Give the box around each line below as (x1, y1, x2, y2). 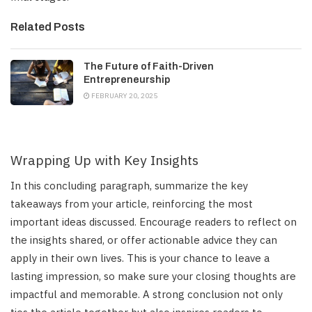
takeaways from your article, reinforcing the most (10, 196, 253, 210)
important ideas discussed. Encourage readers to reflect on (10, 214, 297, 228)
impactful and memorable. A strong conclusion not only (10, 287, 283, 301)
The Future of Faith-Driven (84, 61, 214, 72)
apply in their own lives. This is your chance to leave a (10, 251, 270, 265)
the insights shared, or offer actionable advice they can (10, 233, 277, 247)
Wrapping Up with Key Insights (10, 151, 198, 169)
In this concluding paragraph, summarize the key (10, 178, 248, 192)
